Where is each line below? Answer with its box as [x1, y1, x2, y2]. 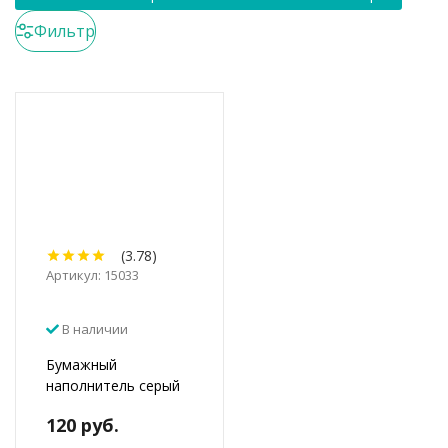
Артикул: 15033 [46, 265, 139, 284]
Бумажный [46, 354, 117, 374]
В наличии [59, 319, 128, 338]
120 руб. [46, 412, 119, 437]
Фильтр [34, 19, 95, 42]
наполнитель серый [46, 375, 180, 395]
